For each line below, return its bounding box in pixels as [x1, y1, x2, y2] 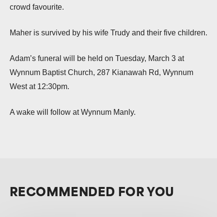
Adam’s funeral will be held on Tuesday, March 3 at [10, 54, 184, 62]
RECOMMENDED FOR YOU [10, 187, 174, 199]
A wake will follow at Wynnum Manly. [10, 108, 136, 116]
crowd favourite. [10, 3, 64, 11]
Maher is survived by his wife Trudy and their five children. [10, 29, 207, 37]
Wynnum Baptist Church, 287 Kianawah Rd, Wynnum [10, 68, 193, 77]
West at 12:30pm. [10, 82, 69, 91]
